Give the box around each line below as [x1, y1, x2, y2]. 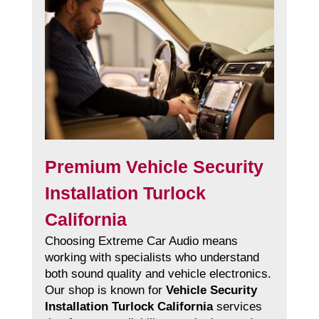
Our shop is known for [44, 283, 166, 298]
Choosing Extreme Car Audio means [44, 234, 238, 249]
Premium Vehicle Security [44, 157, 263, 177]
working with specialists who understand [44, 251, 259, 265]
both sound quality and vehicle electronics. [44, 267, 271, 281]
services [212, 300, 262, 314]
